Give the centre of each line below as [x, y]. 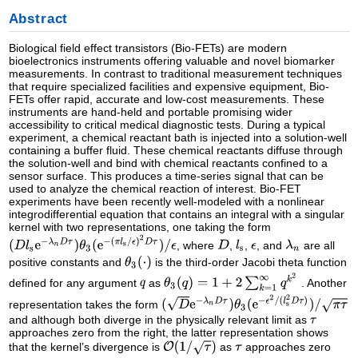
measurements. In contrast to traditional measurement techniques [175, 73]
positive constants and [66, 262]
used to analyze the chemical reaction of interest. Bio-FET [155, 188]
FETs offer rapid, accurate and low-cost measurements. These [166, 99]
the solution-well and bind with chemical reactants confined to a [168, 163]
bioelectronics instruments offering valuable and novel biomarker [171, 60]
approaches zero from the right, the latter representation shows [168, 332]
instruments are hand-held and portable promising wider [150, 111]
